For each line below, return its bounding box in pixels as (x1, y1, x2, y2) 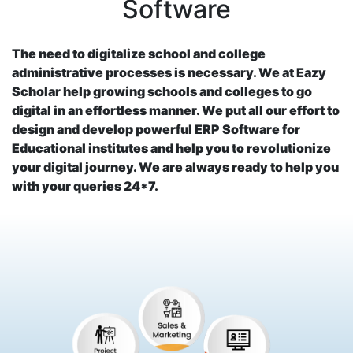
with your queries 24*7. (12, 178, 158, 195)
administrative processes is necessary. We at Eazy (12, 65, 326, 81)
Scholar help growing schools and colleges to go (12, 84, 312, 100)
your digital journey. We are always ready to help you (12, 159, 339, 176)
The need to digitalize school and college (12, 46, 266, 62)
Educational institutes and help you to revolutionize (12, 140, 331, 157)
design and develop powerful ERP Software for (12, 121, 300, 138)
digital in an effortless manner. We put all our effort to (12, 102, 340, 119)
